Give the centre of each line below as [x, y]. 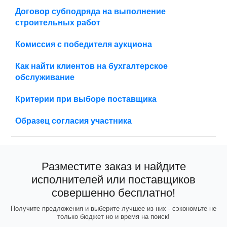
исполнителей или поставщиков [113, 179]
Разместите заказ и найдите [113, 166]
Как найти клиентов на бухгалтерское [92, 66]
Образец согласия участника [74, 121]
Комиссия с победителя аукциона [84, 44]
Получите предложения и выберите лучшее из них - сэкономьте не [113, 208]
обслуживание [45, 77]
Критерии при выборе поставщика [86, 99]
